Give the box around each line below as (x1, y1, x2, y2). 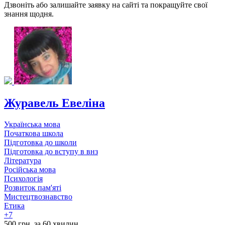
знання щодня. (4, 10, 54, 19)
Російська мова (4, 165, 56, 174)
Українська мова (4, 120, 60, 129)
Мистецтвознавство (4, 192, 72, 201)
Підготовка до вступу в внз (4, 147, 98, 156)
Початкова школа (4, 129, 63, 138)
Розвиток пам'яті (4, 183, 61, 192)
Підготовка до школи (4, 138, 77, 147)
